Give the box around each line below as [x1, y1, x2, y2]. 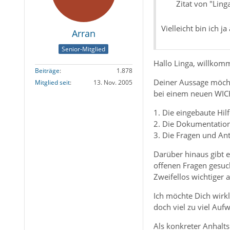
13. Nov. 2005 [93, 78, 132, 87]
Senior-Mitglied [62, 44, 106, 53]
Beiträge [34, 66, 60, 75]
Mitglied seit [34, 78, 70, 87]
